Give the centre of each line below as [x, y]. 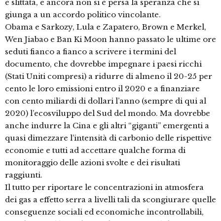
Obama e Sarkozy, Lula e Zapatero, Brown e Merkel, [106, 27]
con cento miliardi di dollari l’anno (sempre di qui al [106, 101]
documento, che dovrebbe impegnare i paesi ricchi [103, 64]
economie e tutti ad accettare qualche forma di [95, 150]
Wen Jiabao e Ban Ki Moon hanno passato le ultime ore [110, 39]
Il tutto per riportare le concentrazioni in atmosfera [104, 187]
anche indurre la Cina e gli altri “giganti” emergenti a [107, 126]
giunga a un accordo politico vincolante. [83, 15]
